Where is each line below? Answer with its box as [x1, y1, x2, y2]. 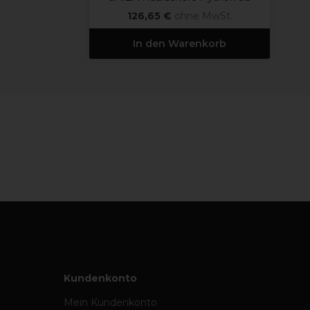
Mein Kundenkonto [64, 296, 157, 309]
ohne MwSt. [174, 10, 232, 22]
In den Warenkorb [133, 37, 226, 50]
